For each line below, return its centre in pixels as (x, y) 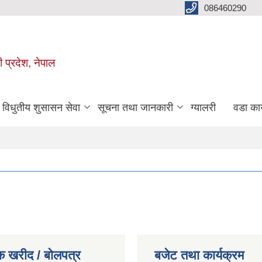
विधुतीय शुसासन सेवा (41, 107)
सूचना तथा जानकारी (135, 107)
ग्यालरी (203, 107)
